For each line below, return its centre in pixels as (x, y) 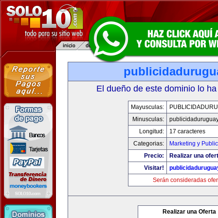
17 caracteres (187, 131)
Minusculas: (148, 119)
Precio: (154, 156)
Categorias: (148, 144)
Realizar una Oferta (189, 212)
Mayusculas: (147, 107)
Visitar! (154, 168)
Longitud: (151, 131)
